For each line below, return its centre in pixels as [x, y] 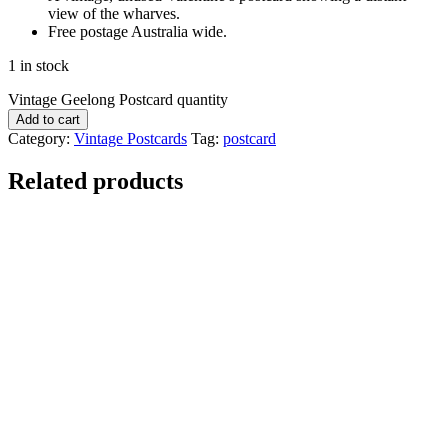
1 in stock [38, 65]
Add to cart [48, 119]
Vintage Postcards [130, 138]
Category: [41, 138]
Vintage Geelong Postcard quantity [118, 99]
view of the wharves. [114, 13]
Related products [95, 180]
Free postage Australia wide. [137, 31]
